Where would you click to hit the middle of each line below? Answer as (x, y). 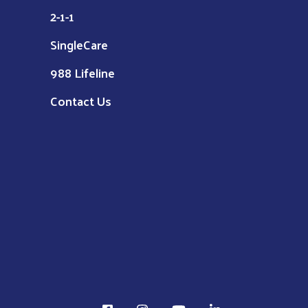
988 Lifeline (82, 73)
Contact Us (81, 101)
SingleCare (79, 45)
